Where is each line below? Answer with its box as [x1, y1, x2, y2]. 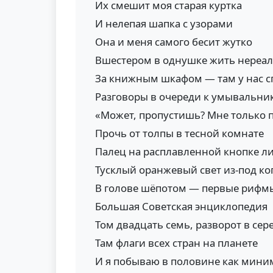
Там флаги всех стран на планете [95, 236, 258, 250]
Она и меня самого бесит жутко [95, 35, 252, 49]
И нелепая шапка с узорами [95, 16, 233, 30]
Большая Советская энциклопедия [95, 199, 268, 213]
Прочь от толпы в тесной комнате [95, 126, 264, 140]
